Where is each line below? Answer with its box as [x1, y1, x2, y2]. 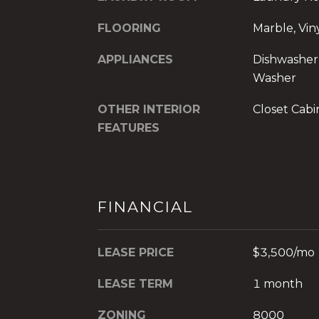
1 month [252, 277, 303, 291]
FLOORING [98, 21, 161, 35]
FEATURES [98, 120, 159, 135]
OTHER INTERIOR [98, 102, 200, 116]
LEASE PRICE [98, 246, 174, 260]
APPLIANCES [98, 52, 173, 66]
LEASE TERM [98, 277, 173, 291]
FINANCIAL [98, 198, 193, 216]
